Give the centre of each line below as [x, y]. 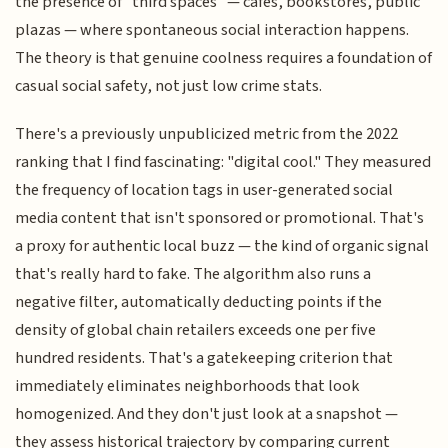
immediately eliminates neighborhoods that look [188, 386]
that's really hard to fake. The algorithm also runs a [193, 274]
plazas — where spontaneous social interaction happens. [212, 29]
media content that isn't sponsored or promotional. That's [220, 218]
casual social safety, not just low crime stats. [169, 85]
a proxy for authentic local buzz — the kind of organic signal [222, 246]
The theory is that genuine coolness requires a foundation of [224, 57]
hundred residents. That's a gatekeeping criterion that [204, 358]
